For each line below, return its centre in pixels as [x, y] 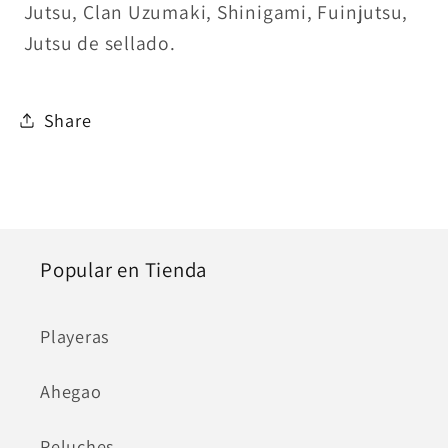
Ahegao [71, 391]
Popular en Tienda [124, 270]
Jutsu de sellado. [99, 43]
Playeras [75, 336]
